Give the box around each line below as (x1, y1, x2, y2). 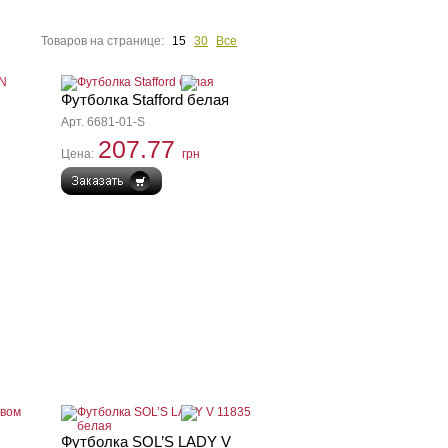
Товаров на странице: (41, 34, 164, 48)
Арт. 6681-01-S (61, 115, 145, 129)
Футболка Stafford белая (61, 91, 229, 108)
